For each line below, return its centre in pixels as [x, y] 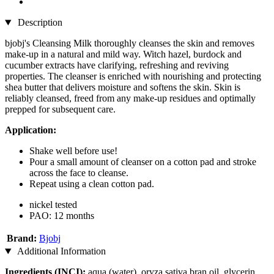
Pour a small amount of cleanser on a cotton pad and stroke [143, 162]
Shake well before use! [73, 151]
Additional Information [60, 251]
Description [39, 23]
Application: [31, 130]
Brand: [22, 239]
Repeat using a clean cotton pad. [92, 184]
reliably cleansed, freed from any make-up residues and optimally [130, 98]
